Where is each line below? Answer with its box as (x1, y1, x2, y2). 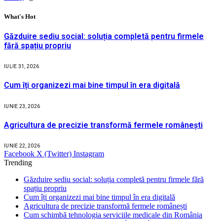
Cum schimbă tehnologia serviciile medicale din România (24, 211, 202, 220)
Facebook (4, 149, 35, 158)
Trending (4, 158, 32, 167)
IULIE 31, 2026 (4, 64, 39, 70)
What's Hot (4, 12, 36, 20)
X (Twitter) (37, 149, 72, 158)
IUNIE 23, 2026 (4, 103, 40, 109)
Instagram (74, 149, 104, 158)
